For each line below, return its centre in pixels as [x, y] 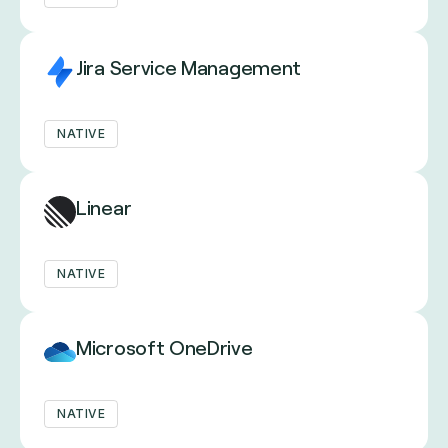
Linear [104, 208]
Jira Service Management [189, 68]
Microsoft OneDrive [164, 348]
